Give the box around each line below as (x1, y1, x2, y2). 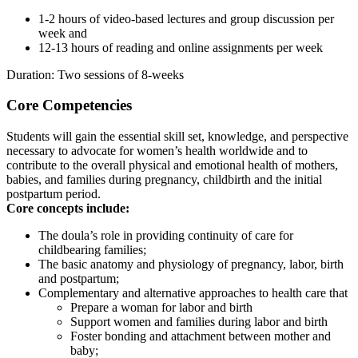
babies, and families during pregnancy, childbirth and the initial (6, 173, 322, 187)
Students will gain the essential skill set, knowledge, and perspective (6, 129, 348, 144)
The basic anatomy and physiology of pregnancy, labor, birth (38, 257, 344, 272)
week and (38, 26, 87, 40)
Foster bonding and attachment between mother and (70, 329, 331, 344)
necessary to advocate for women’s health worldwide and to (6, 144, 308, 158)
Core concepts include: (6, 201, 129, 216)
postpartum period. (6, 187, 101, 201)
